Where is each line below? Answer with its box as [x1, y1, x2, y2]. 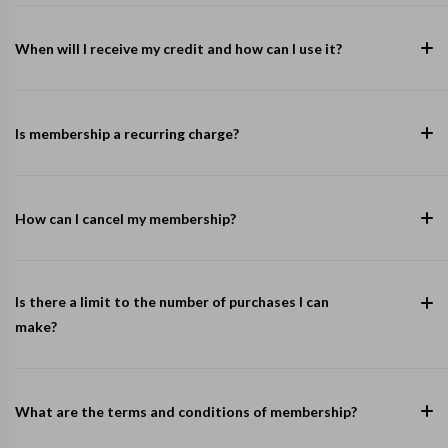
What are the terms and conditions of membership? [15, 403, 357, 420]
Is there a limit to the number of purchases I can [15, 293, 329, 310]
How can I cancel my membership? [15, 210, 236, 227]
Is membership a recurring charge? [15, 125, 239, 142]
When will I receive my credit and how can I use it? [15, 40, 342, 57]
